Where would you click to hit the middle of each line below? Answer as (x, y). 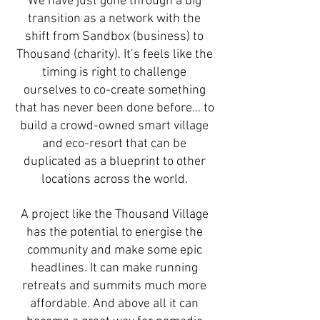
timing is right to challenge (114, 72)
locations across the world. (114, 180)
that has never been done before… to (114, 108)
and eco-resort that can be (114, 144)
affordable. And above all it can (114, 304)
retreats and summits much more (114, 286)
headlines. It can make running (114, 268)
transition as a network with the (114, 19)
